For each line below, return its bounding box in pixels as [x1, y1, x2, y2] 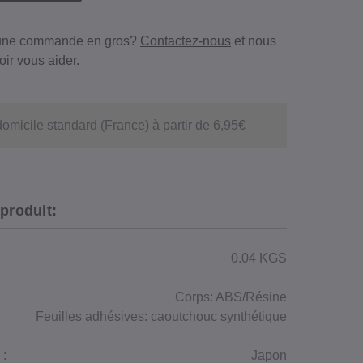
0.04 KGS [231, 251, 287, 266]
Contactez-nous [140, 34, 231, 49]
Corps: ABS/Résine [175, 290, 287, 305]
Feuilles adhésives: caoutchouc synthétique [36, 310, 287, 324]
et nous [231, 34, 276, 49]
